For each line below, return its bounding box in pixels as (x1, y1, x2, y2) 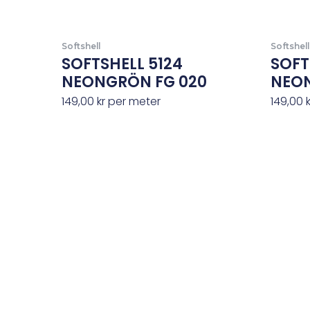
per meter (104, 93, 161, 109)
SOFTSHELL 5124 (61, 53, 183, 75)
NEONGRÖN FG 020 (61, 71, 207, 93)
